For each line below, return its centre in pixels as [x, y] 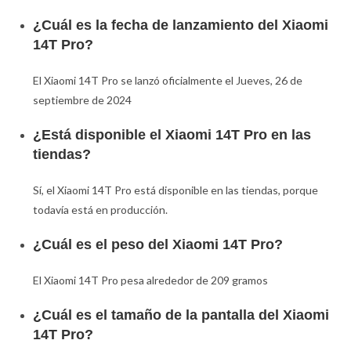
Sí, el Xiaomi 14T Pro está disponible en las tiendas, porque [176, 190]
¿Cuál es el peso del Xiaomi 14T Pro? [158, 245]
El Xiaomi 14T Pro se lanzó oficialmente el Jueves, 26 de [168, 81]
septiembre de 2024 [83, 100]
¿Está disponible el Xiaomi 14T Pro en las [172, 135]
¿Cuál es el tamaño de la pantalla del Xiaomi [181, 315]
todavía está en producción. [101, 210]
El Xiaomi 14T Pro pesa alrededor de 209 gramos [151, 280]
